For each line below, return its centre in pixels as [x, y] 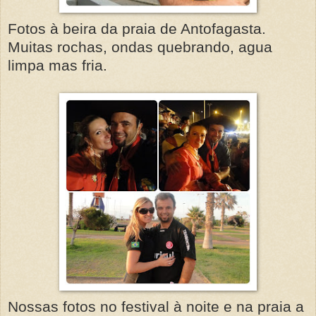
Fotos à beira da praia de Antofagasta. [137, 28]
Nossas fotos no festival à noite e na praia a [156, 306]
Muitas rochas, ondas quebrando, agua [140, 47]
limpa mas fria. [57, 65]
